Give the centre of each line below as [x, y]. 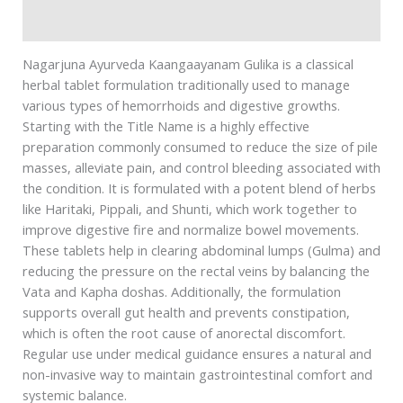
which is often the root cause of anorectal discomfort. [184, 333]
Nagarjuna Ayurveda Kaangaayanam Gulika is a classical [188, 64]
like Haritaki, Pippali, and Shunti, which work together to [189, 209]
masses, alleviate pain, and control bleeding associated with [201, 168]
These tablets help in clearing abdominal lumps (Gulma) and [201, 251]
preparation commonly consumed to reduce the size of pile [200, 147]
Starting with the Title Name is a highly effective [166, 126]
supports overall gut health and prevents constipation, [186, 313]
